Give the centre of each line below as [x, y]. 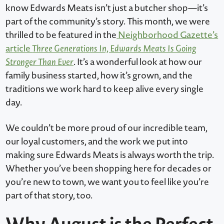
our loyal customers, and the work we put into [97, 141]
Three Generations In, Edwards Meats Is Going [114, 48]
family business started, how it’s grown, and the [99, 75]
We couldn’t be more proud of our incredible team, [107, 127]
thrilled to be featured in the [61, 34]
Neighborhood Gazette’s [168, 34]
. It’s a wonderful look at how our [138, 61]
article [19, 48]
